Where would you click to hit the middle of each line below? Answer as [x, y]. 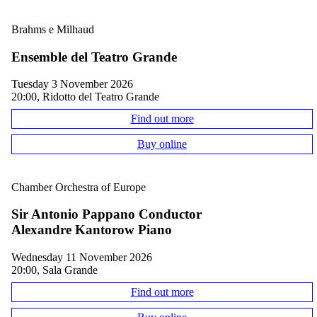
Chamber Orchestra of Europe [79, 187]
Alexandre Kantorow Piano [92, 230]
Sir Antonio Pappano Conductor [106, 214]
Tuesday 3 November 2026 [75, 84]
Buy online [162, 144]
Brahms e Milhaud [53, 29]
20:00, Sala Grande [54, 270]
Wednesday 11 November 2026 [87, 258]
